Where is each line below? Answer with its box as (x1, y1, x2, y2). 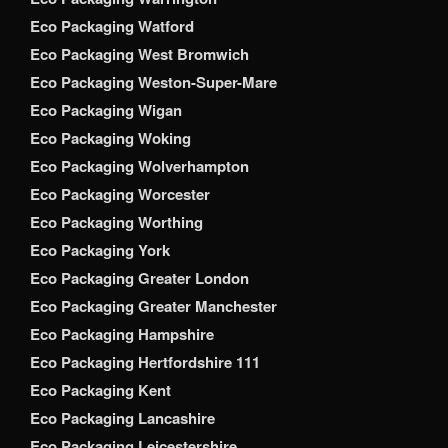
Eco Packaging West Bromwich (30, 43, 249, 66)
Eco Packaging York (30, 239, 170, 262)
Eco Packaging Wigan (30, 99, 182, 122)
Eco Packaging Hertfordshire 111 (30, 351, 260, 374)
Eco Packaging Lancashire (30, 407, 215, 430)
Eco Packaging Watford (30, 15, 194, 38)
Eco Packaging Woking (30, 127, 191, 150)
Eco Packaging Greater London (30, 267, 249, 290)
